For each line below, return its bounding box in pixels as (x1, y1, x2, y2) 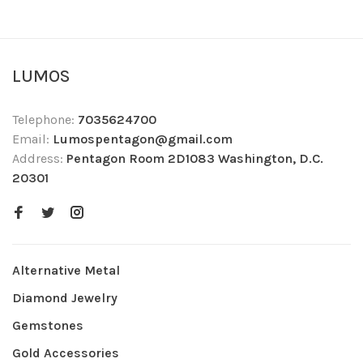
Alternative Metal (12, 263, 120, 279)
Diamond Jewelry (12, 290, 117, 306)
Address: (12, 151, 66, 167)
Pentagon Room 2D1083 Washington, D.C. (66, 151, 323, 167)
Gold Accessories (12, 345, 119, 361)
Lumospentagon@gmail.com (53, 131, 233, 147)
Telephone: (12, 112, 78, 128)
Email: (12, 131, 53, 147)
